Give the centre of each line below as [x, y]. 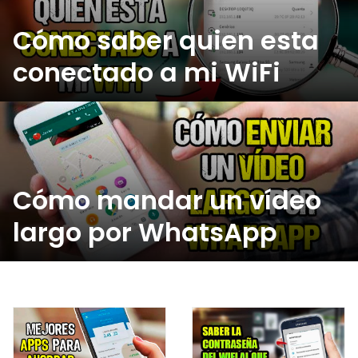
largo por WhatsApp [145, 233]
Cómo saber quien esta [166, 41]
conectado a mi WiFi [147, 73]
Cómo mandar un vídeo [167, 201]
